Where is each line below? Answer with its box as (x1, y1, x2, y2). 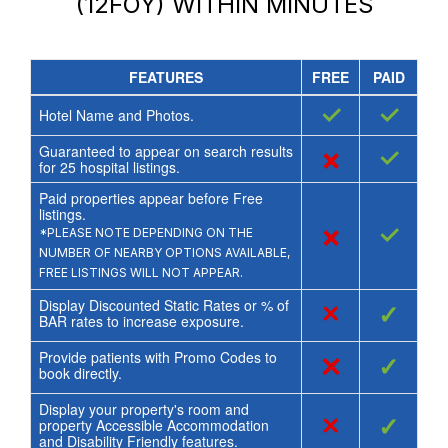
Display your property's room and (38, 398, 249, 419)
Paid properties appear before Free (38, 187, 263, 208)
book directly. (38, 362, 122, 383)
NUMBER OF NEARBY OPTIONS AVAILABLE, (38, 244, 290, 260)
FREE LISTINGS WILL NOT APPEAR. (38, 264, 243, 280)
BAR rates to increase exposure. (38, 310, 244, 331)
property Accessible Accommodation (38, 414, 269, 435)
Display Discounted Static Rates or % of (38, 294, 289, 315)
